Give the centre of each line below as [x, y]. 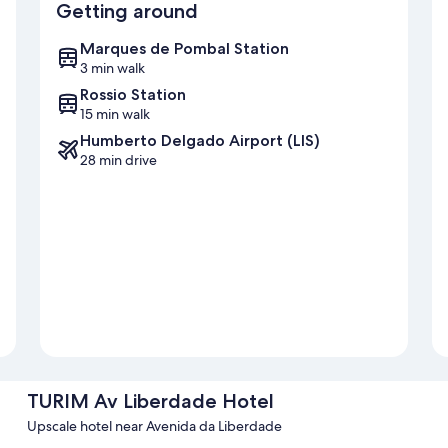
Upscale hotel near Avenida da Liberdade [154, 426]
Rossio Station [133, 95]
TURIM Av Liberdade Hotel [150, 401]
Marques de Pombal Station [184, 49]
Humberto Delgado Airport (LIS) [200, 141]
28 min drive [118, 160]
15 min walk [115, 114]
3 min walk [112, 68]
